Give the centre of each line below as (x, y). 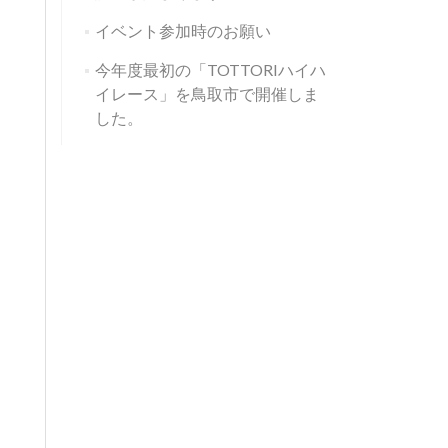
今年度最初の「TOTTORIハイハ (210, 69)
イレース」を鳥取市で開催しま (206, 93)
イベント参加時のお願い (182, 30)
